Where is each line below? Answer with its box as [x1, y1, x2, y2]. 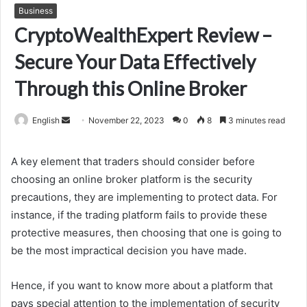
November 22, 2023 [88, 115, 164, 126]
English [32, 115, 60, 126]
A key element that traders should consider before [11, 155, 255, 169]
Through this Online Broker [14, 77, 247, 101]
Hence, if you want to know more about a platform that [11, 279, 273, 293]
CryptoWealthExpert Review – [14, 23, 272, 47]
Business [19, 5, 53, 16]
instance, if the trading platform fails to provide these [11, 208, 267, 222]
